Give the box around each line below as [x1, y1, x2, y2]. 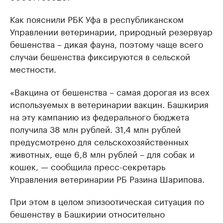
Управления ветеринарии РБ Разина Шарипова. [10, 172, 205, 185]
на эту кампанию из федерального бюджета [10, 110, 189, 123]
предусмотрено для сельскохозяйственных [10, 134, 189, 148]
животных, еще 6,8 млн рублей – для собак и [10, 147, 195, 160]
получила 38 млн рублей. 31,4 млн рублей [10, 122, 181, 135]
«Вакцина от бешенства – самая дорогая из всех [10, 85, 210, 98]
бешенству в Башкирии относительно [10, 207, 165, 220]
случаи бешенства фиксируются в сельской [10, 49, 190, 63]
